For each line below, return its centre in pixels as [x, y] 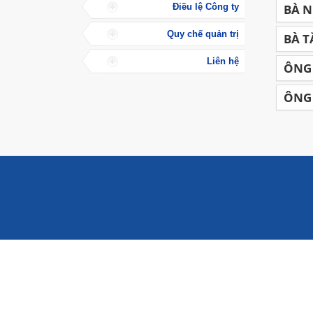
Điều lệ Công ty [205, 7]
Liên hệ [223, 61]
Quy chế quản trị [203, 34]
